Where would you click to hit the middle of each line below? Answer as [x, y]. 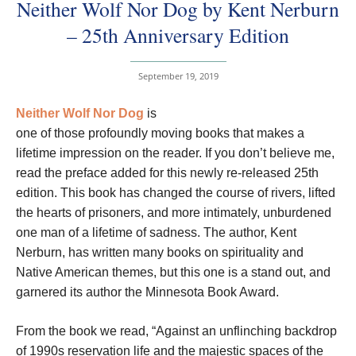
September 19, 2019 [178, 75]
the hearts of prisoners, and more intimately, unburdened [174, 212]
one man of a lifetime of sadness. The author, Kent [156, 232]
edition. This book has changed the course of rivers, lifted [176, 192]
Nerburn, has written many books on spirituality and [160, 252]
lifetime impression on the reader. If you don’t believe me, [175, 153]
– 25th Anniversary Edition [178, 35]
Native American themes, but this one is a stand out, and [173, 272]
